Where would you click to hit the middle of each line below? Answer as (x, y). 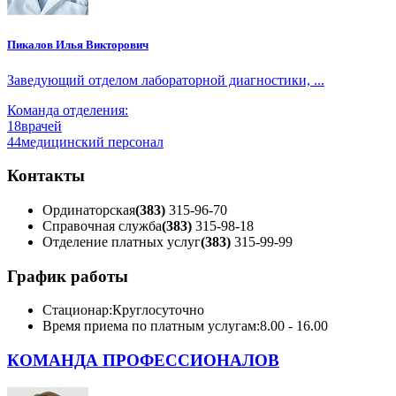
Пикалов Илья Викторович (78, 45)
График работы (68, 276)
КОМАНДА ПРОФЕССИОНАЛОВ (143, 361)
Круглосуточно (158, 310)
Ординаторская (89, 210)
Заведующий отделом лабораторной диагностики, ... (166, 80)
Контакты (46, 176)
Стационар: (77, 310)
